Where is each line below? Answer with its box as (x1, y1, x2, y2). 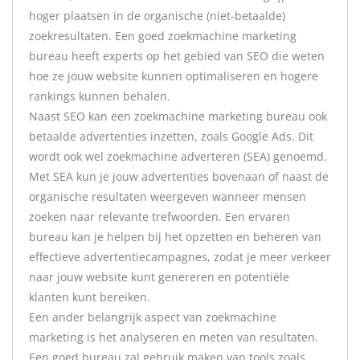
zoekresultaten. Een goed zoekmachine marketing (29, 28, 297, 43)
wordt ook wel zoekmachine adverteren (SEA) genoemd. (29, 149, 327, 164)
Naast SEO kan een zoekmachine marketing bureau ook (29, 108, 327, 124)
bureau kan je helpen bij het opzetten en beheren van (29, 229, 321, 244)
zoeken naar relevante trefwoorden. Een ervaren (29, 209, 290, 224)
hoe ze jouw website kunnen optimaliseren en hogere (29, 68, 318, 84)
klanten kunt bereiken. (29, 289, 150, 305)
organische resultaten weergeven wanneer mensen (29, 189, 306, 204)
